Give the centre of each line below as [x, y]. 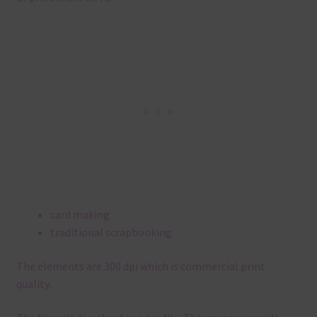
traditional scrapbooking [111, 232]
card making [80, 215]
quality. [33, 283]
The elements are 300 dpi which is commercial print [140, 266]
